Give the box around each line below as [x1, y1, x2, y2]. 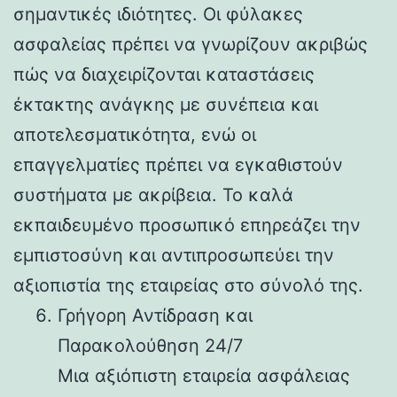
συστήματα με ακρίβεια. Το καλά [13, 183, 293, 206]
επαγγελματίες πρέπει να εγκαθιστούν [13, 153, 343, 175]
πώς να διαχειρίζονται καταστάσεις [13, 63, 315, 85]
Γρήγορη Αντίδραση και [58, 304, 253, 326]
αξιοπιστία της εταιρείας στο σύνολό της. [13, 274, 363, 296]
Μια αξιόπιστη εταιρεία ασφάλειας [58, 364, 350, 386]
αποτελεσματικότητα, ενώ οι [13, 123, 256, 145]
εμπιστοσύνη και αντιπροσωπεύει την [13, 244, 334, 266]
